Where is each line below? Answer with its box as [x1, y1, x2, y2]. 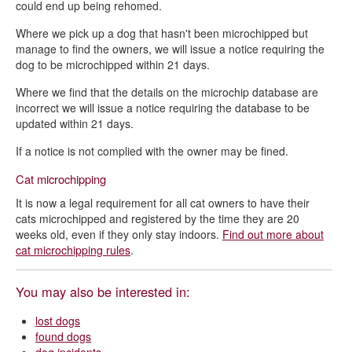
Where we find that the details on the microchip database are [16, 84, 318, 100]
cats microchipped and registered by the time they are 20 [16, 211, 299, 226]
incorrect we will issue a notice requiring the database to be [16, 100, 310, 115]
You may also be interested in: [16, 282, 190, 301]
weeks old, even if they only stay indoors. [16, 226, 222, 242]
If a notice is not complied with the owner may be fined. [16, 143, 288, 159]
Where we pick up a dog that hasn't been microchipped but [16, 25, 308, 41]
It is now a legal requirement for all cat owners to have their [16, 195, 310, 211]
